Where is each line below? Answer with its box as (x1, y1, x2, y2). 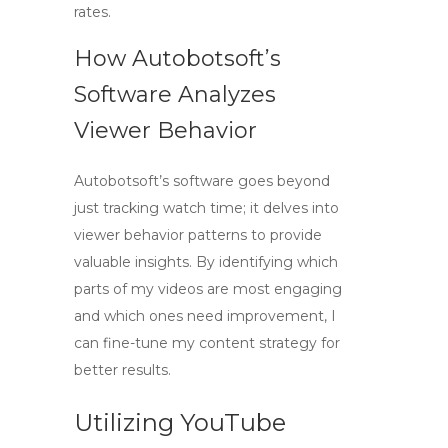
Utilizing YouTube (74, 408, 286, 437)
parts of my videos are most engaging (74, 280, 342, 298)
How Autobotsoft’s (74, 45, 281, 72)
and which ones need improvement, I (74, 307, 336, 325)
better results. (74, 361, 171, 379)
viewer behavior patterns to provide (74, 226, 322, 244)
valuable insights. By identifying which (74, 253, 338, 271)
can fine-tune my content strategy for (74, 334, 340, 352)
